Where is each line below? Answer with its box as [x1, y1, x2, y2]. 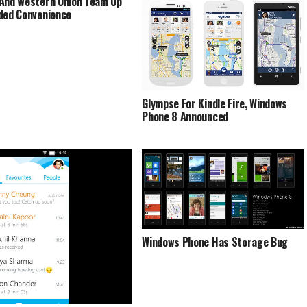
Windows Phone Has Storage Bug [142, 234, 288, 251]
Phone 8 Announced [142, 108, 228, 125]
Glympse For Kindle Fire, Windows [142, 95, 288, 112]
